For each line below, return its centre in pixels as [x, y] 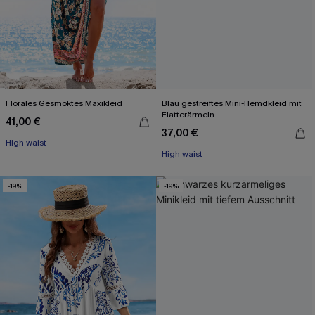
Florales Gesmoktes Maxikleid [64, 103]
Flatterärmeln [188, 115]
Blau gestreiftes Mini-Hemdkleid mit [232, 103]
